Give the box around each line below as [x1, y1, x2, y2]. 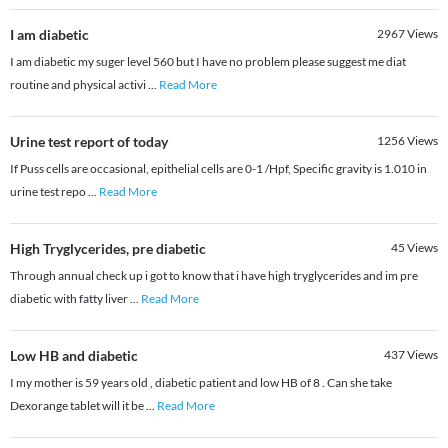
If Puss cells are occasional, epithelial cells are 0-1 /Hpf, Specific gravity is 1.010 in [10, 161, 427, 177]
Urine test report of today [10, 133, 168, 151]
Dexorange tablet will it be [10, 398, 146, 414]
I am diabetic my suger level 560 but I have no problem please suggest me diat [10, 54, 406, 70]
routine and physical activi [10, 77, 148, 93]
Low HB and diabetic [10, 347, 138, 365]
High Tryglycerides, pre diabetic [10, 240, 206, 258]
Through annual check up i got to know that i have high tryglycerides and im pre [10, 268, 418, 284]
